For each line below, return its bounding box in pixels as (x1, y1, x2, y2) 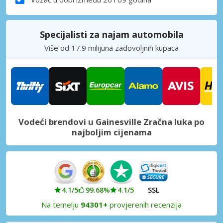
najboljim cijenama (71, 126, 152, 138)
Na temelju (41, 199, 81, 210)
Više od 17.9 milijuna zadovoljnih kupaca (44, 42, 179, 53)
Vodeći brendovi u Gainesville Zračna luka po (18, 115, 205, 127)
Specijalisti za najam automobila (39, 28, 184, 40)
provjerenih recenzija (108, 199, 182, 210)
